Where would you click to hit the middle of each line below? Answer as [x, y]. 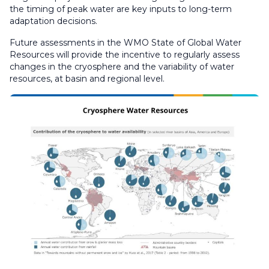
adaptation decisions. [53, 21]
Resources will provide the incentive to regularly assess [125, 54]
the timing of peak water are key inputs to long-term [121, 9]
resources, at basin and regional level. [87, 78]
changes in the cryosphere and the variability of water [122, 66]
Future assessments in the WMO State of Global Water [125, 42]
